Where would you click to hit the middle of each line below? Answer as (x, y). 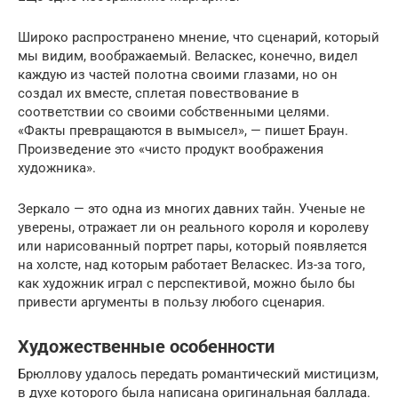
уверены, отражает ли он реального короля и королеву (193, 227)
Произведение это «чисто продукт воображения (171, 149)
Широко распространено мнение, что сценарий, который (199, 37)
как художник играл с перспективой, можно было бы (187, 283)
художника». (57, 167)
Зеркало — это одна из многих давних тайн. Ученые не (191, 208)
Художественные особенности (146, 347)
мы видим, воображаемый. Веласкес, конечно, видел (188, 56)
